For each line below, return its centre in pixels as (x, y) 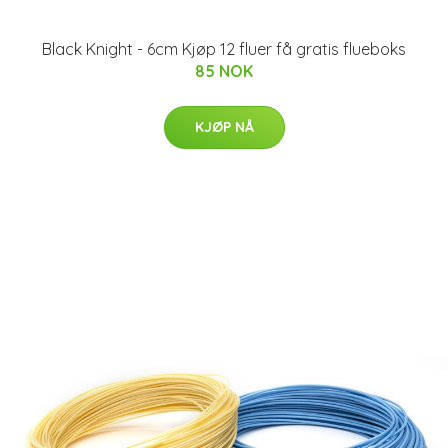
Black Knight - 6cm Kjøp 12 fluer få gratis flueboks (224, 49)
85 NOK (224, 71)
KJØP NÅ (224, 127)
